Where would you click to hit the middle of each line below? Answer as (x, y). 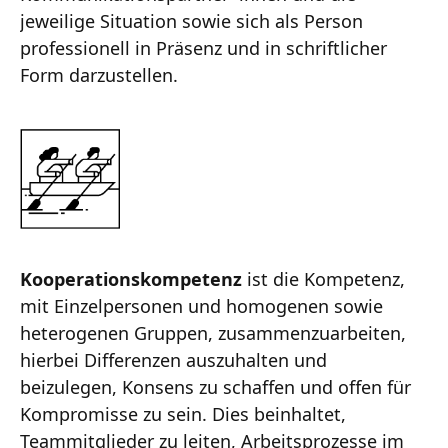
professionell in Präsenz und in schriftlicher (203, 47)
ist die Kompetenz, (323, 278)
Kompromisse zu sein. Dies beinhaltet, (183, 413)
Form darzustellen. (99, 74)
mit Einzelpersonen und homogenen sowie (201, 305)
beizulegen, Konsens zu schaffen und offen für (215, 386)
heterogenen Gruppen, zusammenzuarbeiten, (213, 332)
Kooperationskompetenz (131, 278)
